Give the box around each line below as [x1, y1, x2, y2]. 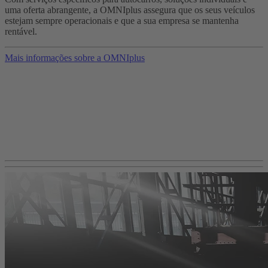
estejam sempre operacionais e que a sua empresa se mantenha [5, 15, 239, 26]
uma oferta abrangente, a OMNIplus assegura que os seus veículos [5, 4, 255, 15]
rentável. [5, 26, 37, 36]
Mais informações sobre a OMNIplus [5, 52, 145, 63]
